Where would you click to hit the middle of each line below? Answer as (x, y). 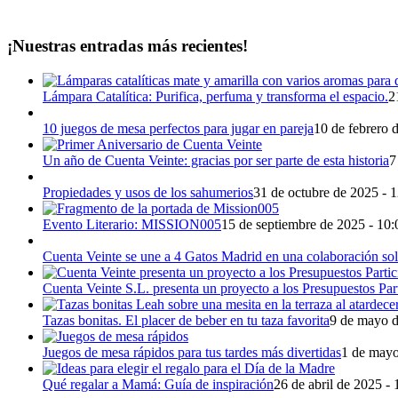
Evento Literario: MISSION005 (132, 224)
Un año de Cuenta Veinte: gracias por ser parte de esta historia (216, 160)
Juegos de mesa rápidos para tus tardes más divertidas (192, 352)
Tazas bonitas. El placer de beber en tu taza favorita (186, 320)
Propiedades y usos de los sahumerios (148, 192)
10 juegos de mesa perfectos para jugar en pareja (178, 128)
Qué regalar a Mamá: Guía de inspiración (158, 384)
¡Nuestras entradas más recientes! (127, 45)
